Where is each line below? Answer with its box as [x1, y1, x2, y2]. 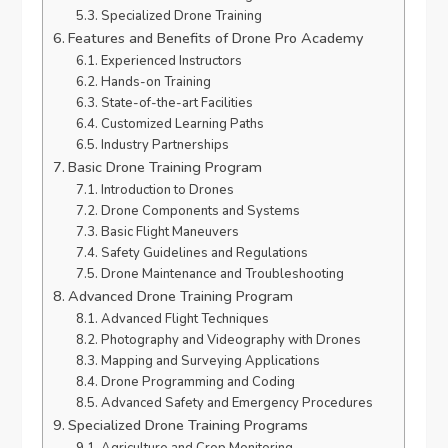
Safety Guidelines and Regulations [100, 244, 308, 263]
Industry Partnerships [100, 136, 229, 155]
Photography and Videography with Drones [100, 331, 361, 350]
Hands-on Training [100, 73, 211, 92]
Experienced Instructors [100, 52, 242, 71]
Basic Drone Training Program [68, 157, 263, 178]
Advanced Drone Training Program [68, 286, 294, 307]
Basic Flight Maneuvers [100, 223, 239, 242]
